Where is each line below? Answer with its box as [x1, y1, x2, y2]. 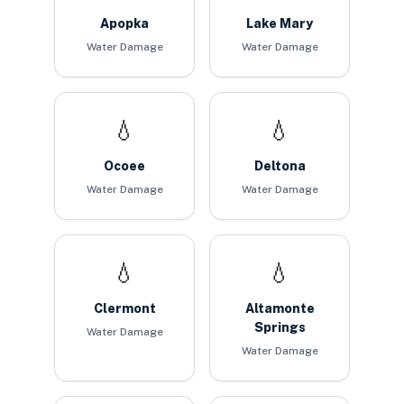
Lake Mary [246, 16, 313, 31]
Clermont [93, 301, 156, 316]
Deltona [253, 159, 306, 173]
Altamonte [244, 301, 315, 316]
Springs [253, 320, 306, 335]
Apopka [100, 16, 149, 31]
